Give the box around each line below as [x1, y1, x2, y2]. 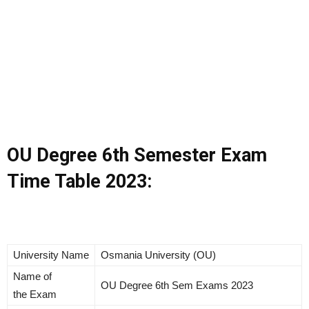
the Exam [13, 288, 57, 301]
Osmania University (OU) [101, 249, 216, 261]
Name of [13, 270, 52, 283]
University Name [13, 249, 89, 261]
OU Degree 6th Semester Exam [7, 144, 267, 167]
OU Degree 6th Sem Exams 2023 [101, 279, 253, 292]
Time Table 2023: [7, 170, 152, 193]
